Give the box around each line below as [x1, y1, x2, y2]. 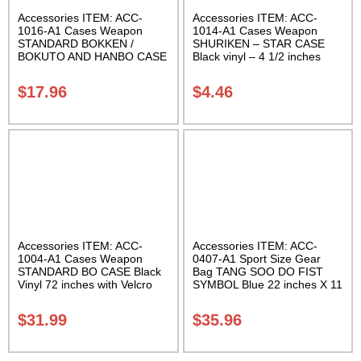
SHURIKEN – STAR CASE [192, 36, 325, 50]
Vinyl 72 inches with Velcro [18, 277, 152, 291]
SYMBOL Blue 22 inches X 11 [192, 277, 342, 291]
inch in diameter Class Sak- [192, 290, 332, 304]
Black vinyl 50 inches [18, 62, 123, 76]
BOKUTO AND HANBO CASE [18, 49, 167, 63]
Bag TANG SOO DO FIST [192, 264, 323, 278]
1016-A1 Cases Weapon [18, 23, 143, 37]
